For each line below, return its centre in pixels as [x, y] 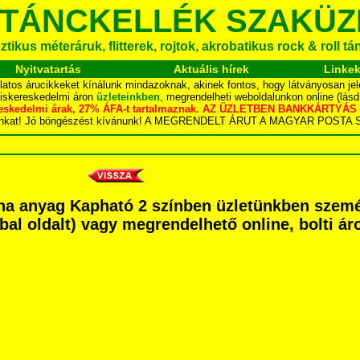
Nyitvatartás [48, 69]
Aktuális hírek [211, 69]
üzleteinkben [128, 97]
